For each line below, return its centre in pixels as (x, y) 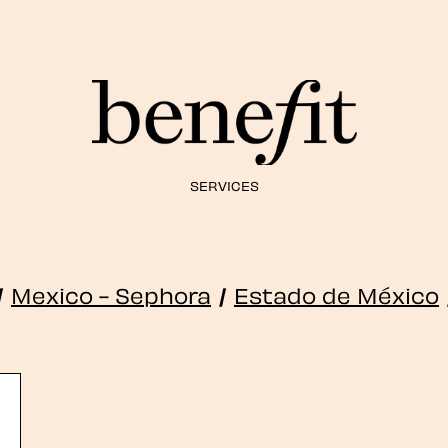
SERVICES (224, 184)
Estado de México (336, 293)
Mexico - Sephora (111, 293)
